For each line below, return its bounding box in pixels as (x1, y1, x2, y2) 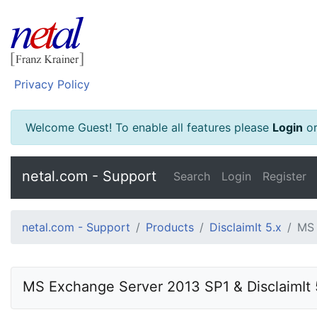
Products (146, 220, 194, 234)
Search (173, 169, 210, 183)
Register (263, 169, 306, 183)
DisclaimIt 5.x (209, 220, 282, 234)
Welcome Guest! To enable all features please (25, 120, 272, 134)
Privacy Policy (14, 77, 90, 91)
